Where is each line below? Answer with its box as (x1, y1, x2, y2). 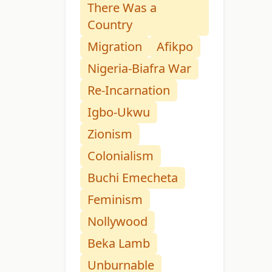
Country (87, 16, 132, 33)
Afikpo (157, 38, 193, 55)
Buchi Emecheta (87, 169, 178, 186)
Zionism (87, 126, 132, 143)
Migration (87, 38, 142, 55)
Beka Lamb (87, 235, 150, 252)
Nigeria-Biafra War (87, 60, 191, 77)
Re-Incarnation (87, 82, 170, 99)
